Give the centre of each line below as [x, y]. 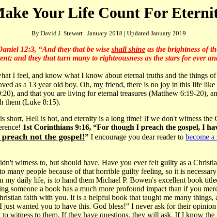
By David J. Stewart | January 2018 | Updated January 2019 [108, 33]
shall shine [128, 49]
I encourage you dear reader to [138, 137]
